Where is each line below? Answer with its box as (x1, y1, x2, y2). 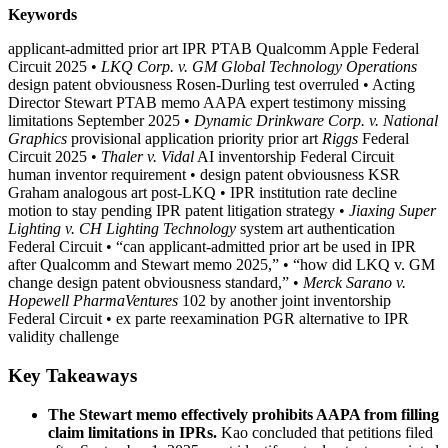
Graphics (8, 130, 67, 148)
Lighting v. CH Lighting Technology (8, 220, 236, 238)
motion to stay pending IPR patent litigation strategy (8, 202, 339, 220)
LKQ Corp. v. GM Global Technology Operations (101, 58, 417, 76)
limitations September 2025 (8, 112, 184, 130)
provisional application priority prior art (67, 130, 322, 148)
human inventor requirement (8, 166, 190, 184)
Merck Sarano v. (303, 274, 406, 292)
